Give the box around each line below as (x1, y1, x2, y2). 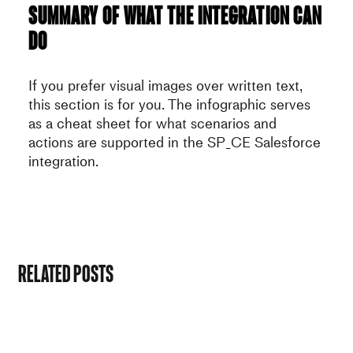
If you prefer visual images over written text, (28, 75, 303, 97)
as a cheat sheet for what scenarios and (28, 113, 277, 135)
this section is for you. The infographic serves (28, 94, 310, 116)
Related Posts (18, 258, 113, 287)
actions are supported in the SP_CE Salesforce (28, 132, 321, 154)
